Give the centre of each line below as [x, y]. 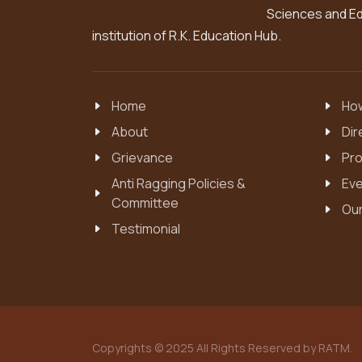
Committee [145, 203]
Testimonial [146, 229]
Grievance [142, 158]
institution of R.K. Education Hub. [187, 36]
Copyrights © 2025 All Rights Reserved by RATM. [222, 348]
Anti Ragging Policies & [179, 183]
